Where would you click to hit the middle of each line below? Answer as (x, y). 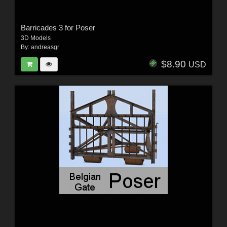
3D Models (35, 38)
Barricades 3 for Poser (58, 28)
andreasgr (45, 47)
